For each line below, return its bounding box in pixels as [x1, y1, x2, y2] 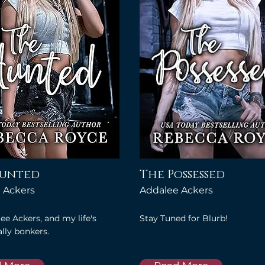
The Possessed [140, 167, 225, 182]
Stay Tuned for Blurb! [140, 213, 228, 224]
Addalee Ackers [140, 185, 213, 196]
